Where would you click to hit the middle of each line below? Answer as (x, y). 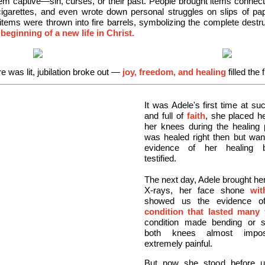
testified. (160, 158)
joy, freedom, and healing (174, 72)
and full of (166, 116)
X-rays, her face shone (197, 190)
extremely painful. (178, 243)
